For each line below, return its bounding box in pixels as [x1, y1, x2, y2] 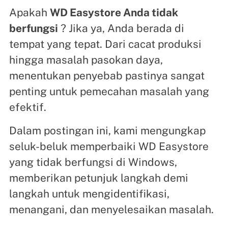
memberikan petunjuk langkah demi [9, 171, 188, 184]
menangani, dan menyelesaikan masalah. [9, 203, 214, 216]
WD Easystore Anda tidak [49, 6, 178, 19]
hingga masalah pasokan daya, [9, 53, 163, 66]
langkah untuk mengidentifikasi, [9, 187, 169, 200]
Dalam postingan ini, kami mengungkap [9, 124, 206, 137]
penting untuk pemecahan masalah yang [9, 84, 209, 98]
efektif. [9, 100, 46, 113]
